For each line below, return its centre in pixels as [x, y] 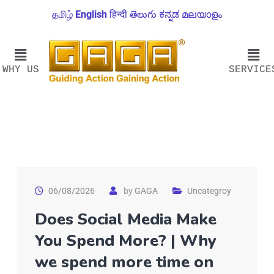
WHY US [20, 69]
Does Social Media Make [126, 220]
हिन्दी [118, 14]
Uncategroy [209, 191]
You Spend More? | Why [126, 241]
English [91, 14]
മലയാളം [202, 14]
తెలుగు [143, 14]
